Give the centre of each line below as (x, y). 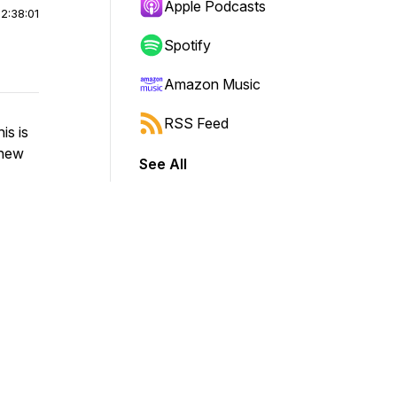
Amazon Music (212, 84)
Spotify (187, 45)
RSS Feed (196, 123)
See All (163, 164)
